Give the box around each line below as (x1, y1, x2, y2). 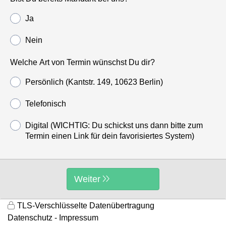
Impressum (59, 213, 98, 222)
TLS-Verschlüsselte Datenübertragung (17, 201, 154, 210)
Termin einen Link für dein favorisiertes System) (25, 131, 194, 140)
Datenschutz (8, 213, 52, 222)
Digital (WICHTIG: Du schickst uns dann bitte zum (25, 121, 203, 130)
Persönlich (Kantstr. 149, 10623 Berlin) (25, 77, 163, 86)
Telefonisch (25, 99, 66, 108)
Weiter (74, 174, 101, 184)
